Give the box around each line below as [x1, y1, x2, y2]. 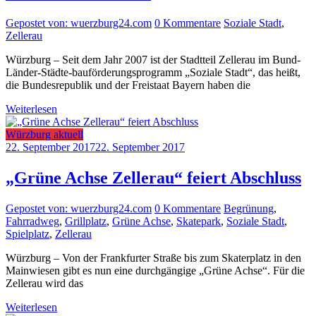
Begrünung [224, 202, 274, 215]
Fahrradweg [6, 215, 59, 228]
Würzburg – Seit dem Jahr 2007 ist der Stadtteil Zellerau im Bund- [6, 53, 300, 66]
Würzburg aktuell [6, 128, 83, 140]
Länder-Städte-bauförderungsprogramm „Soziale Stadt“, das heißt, [6, 66, 300, 78]
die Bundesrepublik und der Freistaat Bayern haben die [6, 78, 250, 91]
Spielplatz [6, 228, 49, 241]
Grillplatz [65, 215, 107, 228]
